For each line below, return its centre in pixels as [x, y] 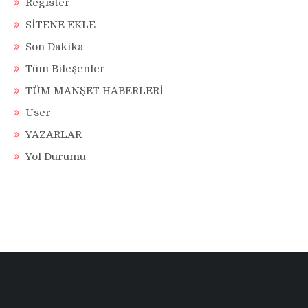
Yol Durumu [56, 157]
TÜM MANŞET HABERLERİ [95, 91]
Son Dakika [54, 47]
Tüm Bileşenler [65, 69]
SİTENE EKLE [60, 25]
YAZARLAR [54, 135]
